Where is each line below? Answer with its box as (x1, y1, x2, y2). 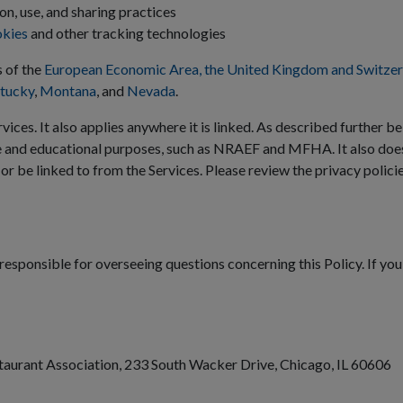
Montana (40, 82, 96, 99)
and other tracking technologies (28, 24, 226, 41)
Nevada (127, 82, 175, 99)
